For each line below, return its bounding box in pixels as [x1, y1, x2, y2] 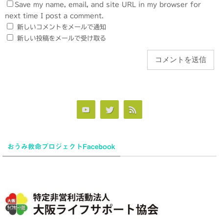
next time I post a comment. [5, 12, 104, 19]
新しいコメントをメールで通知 [17, 23, 106, 30]
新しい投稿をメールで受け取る [17, 35, 106, 42]
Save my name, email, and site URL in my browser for [15, 1, 201, 8]
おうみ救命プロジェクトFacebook [7, 143, 115, 150]
